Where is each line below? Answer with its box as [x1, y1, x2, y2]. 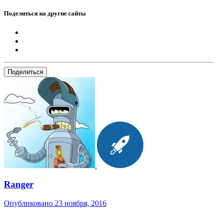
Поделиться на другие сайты [4, 10, 86, 17]
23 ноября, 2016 [55, 199, 107, 207]
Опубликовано [4, 199, 55, 207]
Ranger [4, 179, 33, 190]
